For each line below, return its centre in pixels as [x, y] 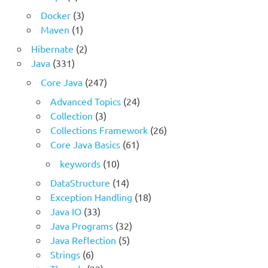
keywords [80, 163]
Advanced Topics [85, 101]
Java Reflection [83, 240]
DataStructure [80, 182]
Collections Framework [99, 130]
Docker [55, 15]
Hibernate [52, 48]
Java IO [66, 211]
